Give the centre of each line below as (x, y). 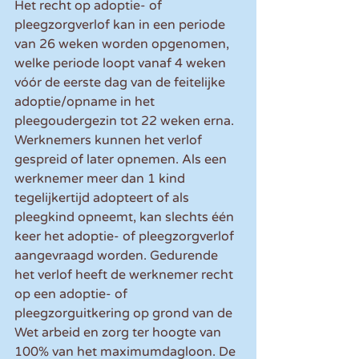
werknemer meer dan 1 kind (101, 179)
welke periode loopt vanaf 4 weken (122, 64)
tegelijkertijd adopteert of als (103, 198)
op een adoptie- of (73, 294)
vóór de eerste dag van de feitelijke (121, 83)
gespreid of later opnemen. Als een (122, 160)
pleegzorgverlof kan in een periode (121, 25)
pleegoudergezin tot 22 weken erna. (126, 121)
